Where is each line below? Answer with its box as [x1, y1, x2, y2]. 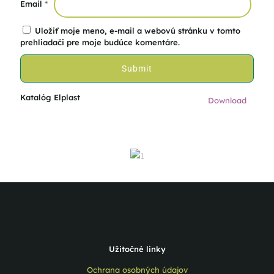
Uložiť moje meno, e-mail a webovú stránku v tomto [35, 26, 240, 35]
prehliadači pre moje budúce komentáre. [20, 37, 180, 47]
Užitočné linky [108, 244, 166, 254]
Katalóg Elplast [20, 92, 80, 102]
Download [208, 95, 246, 105]
